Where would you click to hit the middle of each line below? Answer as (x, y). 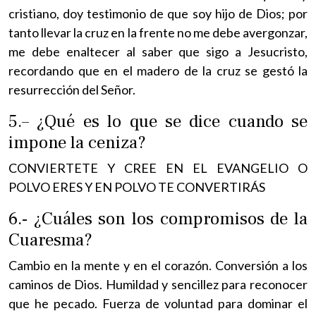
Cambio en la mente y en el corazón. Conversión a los (158, 265)
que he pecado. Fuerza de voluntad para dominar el (158, 303)
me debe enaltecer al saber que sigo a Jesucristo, (158, 51)
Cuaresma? (50, 239)
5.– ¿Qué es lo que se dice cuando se (158, 121)
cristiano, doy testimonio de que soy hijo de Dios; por (158, 13)
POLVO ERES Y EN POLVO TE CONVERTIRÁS (137, 187)
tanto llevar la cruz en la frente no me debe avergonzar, (158, 32)
